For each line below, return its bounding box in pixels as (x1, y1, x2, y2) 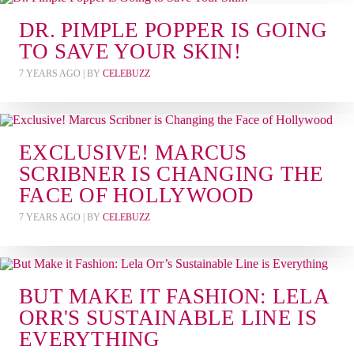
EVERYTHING (19, 327, 160, 351)
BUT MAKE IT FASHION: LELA (19, 284, 328, 308)
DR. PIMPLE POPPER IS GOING (19, 18, 328, 42)
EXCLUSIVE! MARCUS (19, 141, 247, 164)
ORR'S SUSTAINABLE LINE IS (19, 306, 317, 330)
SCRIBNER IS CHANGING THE (19, 162, 324, 186)
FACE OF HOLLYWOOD (19, 183, 254, 207)
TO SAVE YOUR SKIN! (19, 40, 241, 63)
